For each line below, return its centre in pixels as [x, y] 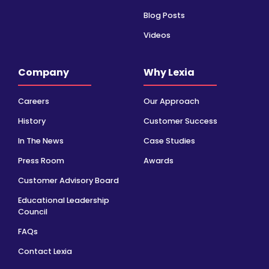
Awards [159, 160]
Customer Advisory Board [68, 180]
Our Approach [171, 101]
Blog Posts [164, 16]
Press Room [41, 160]
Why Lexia [169, 72]
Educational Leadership [64, 200]
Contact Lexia [45, 251]
